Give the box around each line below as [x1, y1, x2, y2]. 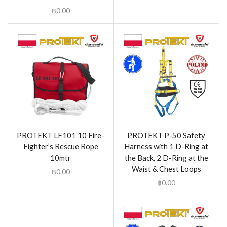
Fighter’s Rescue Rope [23, 141, 98, 151]
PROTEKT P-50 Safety [127, 130, 206, 140]
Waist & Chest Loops [131, 164, 201, 173]
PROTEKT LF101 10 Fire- [17, 130, 105, 140]
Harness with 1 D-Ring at [124, 141, 209, 151]
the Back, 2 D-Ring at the [124, 153, 208, 162]
